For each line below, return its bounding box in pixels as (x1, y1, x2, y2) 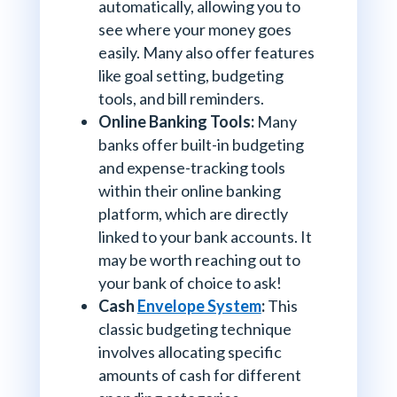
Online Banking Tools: (97, 112, 257, 132)
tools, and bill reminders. (97, 89, 264, 109)
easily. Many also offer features (97, 43, 315, 63)
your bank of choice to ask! (97, 273, 282, 293)
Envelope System (136, 296, 261, 316)
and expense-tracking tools (97, 158, 285, 178)
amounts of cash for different (97, 365, 301, 385)
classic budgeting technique (97, 319, 292, 339)
